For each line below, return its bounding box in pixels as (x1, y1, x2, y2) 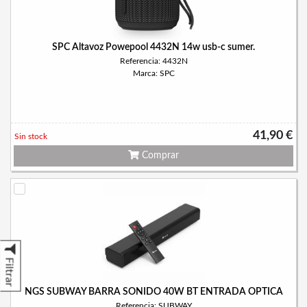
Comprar (139, 151, 179, 160)
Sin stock (14, 132, 47, 140)
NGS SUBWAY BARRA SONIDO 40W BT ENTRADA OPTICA (24, 287, 283, 297)
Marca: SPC (132, 69, 175, 77)
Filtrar (3, 257, 15, 287)
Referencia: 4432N (119, 57, 188, 65)
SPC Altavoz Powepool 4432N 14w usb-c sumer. (52, 42, 255, 52)
